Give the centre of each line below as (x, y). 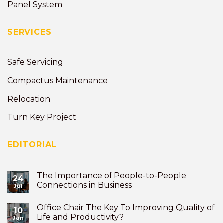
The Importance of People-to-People (111, 175)
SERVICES (30, 32)
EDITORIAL (32, 145)
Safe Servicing (35, 62)
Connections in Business (84, 185)
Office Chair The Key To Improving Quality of (126, 207)
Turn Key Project (42, 117)
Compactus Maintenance (57, 81)
